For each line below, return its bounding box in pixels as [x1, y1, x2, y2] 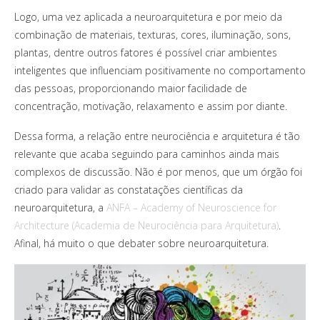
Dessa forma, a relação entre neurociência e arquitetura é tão [14, 129, 300, 143]
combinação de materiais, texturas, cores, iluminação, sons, [14, 27, 291, 41]
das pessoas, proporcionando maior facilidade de [14, 81, 247, 95]
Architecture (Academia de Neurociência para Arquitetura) [14, 218, 279, 232]
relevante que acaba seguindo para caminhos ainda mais [14, 146, 279, 161]
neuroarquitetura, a [14, 200, 106, 214]
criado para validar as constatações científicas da [14, 182, 243, 196]
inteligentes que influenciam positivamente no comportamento [14, 63, 306, 77]
